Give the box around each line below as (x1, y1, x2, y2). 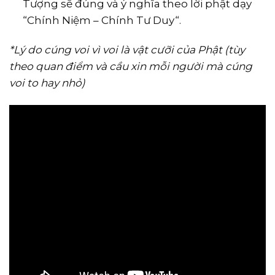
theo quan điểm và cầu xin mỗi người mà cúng (9, 60, 252, 73)
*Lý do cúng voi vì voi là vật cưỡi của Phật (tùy (9, 44, 245, 56)
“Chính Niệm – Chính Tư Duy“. (23, 14, 182, 27)
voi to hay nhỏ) (9, 77, 85, 90)
